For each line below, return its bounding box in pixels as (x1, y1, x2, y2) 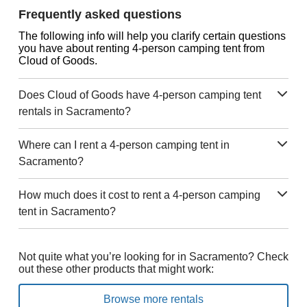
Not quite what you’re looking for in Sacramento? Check (18, 251, 288, 262)
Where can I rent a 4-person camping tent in (18, 139, 230, 151)
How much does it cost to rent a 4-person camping (18, 189, 260, 201)
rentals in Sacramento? (18, 106, 131, 117)
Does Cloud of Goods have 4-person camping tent (18, 89, 261, 101)
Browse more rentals (103, 293, 204, 305)
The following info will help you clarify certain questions (18, 30, 286, 42)
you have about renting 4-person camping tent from (18, 42, 265, 54)
